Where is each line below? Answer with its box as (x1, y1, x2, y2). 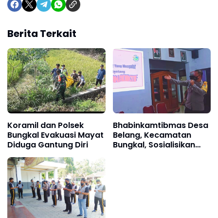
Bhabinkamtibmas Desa (112, 120, 208, 131)
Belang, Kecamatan (112, 129, 191, 141)
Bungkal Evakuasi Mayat (7, 129, 104, 141)
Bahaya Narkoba (112, 149, 180, 161)
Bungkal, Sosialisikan (112, 139, 195, 151)
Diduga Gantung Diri (7, 139, 88, 151)
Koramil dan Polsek (7, 120, 84, 131)
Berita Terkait (7, 27, 76, 40)
